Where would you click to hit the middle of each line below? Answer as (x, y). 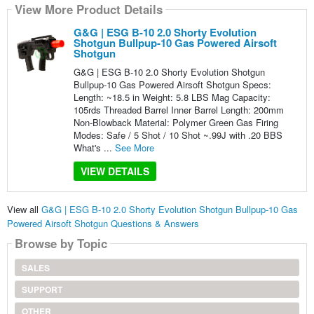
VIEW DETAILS (115, 171)
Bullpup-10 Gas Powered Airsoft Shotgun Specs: (172, 84)
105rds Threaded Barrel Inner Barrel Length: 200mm (178, 109)
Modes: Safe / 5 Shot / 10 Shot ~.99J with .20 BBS (178, 135)
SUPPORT (42, 290)
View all (24, 210)
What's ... (94, 147)
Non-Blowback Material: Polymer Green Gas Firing (176, 122)
